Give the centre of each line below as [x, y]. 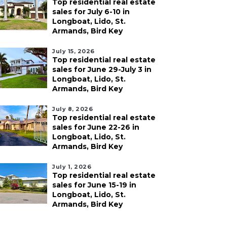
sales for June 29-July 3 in [102, 69]
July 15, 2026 [73, 51]
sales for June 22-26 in [96, 127]
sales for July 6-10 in [91, 12]
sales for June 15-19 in [94, 185]
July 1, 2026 [72, 167]
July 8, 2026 [72, 109]
